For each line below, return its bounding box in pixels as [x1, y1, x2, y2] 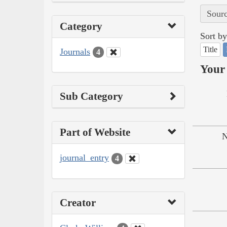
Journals [60, 46, 90, 57]
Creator [60, 196, 96, 209]
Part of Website [60, 126, 130, 139]
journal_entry [60, 153, 109, 163]
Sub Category [60, 90, 123, 103]
